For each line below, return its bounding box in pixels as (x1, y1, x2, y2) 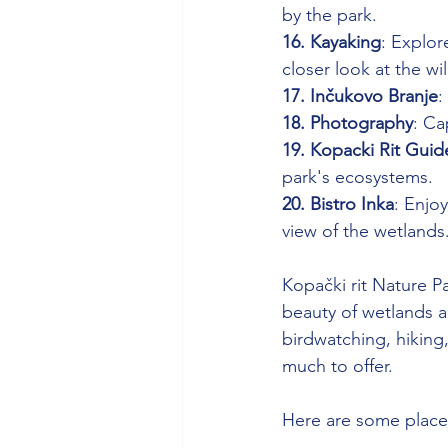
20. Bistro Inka (282, 193, 394, 216)
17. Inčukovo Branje (282, 85, 438, 108)
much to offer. (282, 355, 393, 378)
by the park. (282, 4, 377, 27)
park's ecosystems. (282, 166, 433, 189)
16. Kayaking (282, 31, 381, 54)
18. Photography (282, 112, 413, 135)
